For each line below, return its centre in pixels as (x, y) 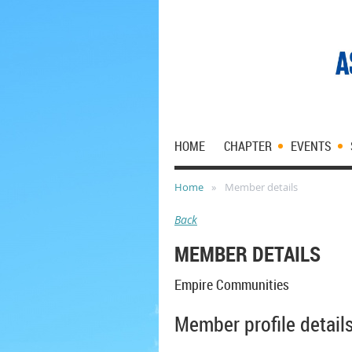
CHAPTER (248, 146)
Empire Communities (232, 284)
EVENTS (311, 146)
